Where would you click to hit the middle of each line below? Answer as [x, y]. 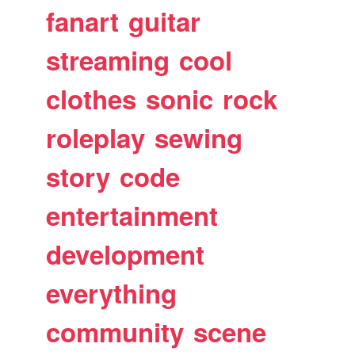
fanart [83, 21]
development [126, 254]
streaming [108, 60]
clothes [92, 99]
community [115, 332]
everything [112, 293]
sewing [199, 137]
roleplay [96, 137]
